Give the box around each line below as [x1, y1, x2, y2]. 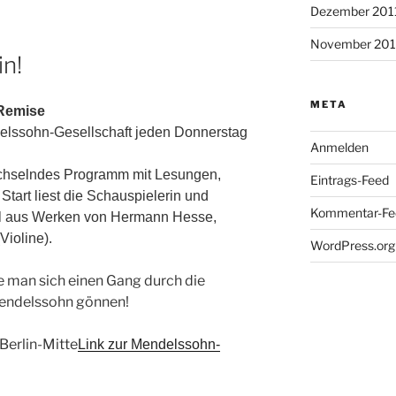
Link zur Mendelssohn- [78, 337, 220, 353]
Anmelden [309, 139, 369, 155]
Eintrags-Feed [309, 171, 389, 187]
